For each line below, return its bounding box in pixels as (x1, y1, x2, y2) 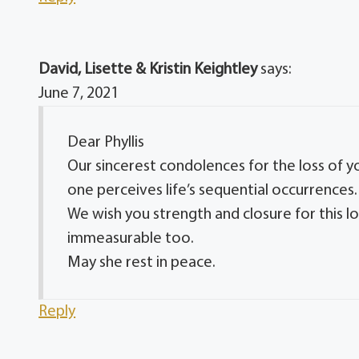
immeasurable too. (67, 231, 195, 248)
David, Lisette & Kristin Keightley (38, 62, 258, 79)
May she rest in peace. (67, 255, 216, 272)
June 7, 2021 (38, 86, 119, 103)
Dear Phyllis (67, 135, 145, 151)
